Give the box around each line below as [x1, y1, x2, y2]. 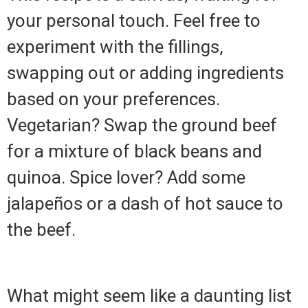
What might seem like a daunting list [7, 285, 291, 306]
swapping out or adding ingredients [7, 62, 284, 83]
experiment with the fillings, [7, 36, 223, 57]
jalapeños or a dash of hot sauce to [7, 192, 283, 214]
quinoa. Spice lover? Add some [7, 166, 245, 188]
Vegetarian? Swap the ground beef [7, 114, 277, 135]
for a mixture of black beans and [7, 140, 262, 162]
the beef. [7, 219, 76, 240]
